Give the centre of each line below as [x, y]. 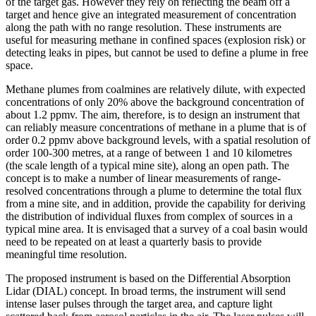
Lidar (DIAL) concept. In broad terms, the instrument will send [146, 291]
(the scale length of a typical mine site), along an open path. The [147, 165]
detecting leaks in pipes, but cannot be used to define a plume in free [157, 52]
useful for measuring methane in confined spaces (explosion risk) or [156, 39]
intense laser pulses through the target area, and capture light [139, 303]
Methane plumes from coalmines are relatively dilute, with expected [156, 89]
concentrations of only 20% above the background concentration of [155, 102]
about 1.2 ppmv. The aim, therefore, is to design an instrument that [153, 114]
